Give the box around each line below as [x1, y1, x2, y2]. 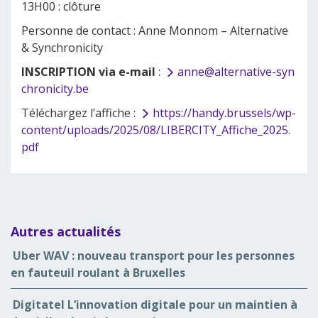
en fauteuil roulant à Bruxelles [11, 265, 185, 280]
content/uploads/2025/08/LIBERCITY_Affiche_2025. [21, 122, 290, 138]
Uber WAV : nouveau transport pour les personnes [13, 248, 295, 263]
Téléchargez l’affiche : [21, 105, 138, 121]
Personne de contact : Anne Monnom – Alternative [21, 23, 288, 38]
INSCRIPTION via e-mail [21, 64, 155, 79]
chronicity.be [21, 81, 89, 97]
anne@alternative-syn [177, 64, 295, 79]
